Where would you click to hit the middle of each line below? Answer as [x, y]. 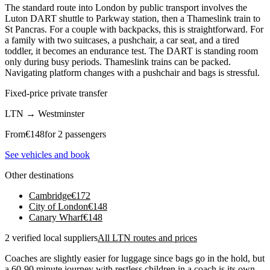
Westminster [61, 113]
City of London [58, 206]
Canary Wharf [56, 217]
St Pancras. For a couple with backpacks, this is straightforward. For [134, 29]
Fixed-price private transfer [56, 93]
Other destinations [39, 175]
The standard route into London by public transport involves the [126, 7]
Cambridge [50, 195]
